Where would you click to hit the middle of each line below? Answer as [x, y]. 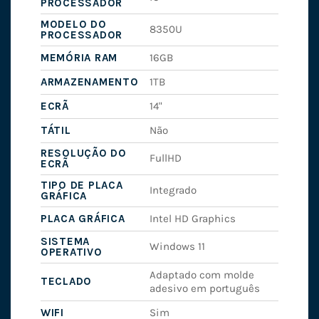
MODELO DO [73, 24]
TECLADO [66, 281]
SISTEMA [65, 241]
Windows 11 [178, 246]
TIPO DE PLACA [82, 185]
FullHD [166, 158]
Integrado [173, 190]
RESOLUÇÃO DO [83, 153]
